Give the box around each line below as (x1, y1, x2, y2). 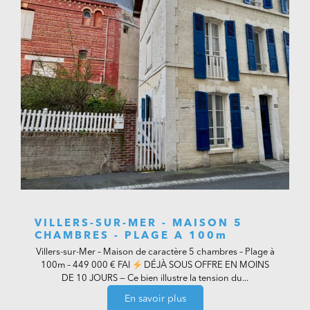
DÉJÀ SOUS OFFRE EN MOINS (142, 261, 270, 271)
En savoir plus (124, 294, 186, 304)
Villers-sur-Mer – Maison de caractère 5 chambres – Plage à (35, 248, 275, 257)
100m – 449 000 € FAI (40, 261, 132, 271)
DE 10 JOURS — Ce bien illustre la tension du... (62, 274, 248, 284)
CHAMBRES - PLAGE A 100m (35, 230, 228, 241)
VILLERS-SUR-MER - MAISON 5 (35, 218, 243, 229)
